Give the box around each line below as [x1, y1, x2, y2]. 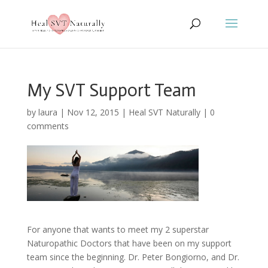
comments [26, 120, 69, 132]
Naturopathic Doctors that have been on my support [26, 237, 232, 249]
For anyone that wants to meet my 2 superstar [26, 223, 209, 235]
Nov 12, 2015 [66, 106, 119, 118]
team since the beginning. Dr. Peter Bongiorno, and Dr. [26, 251, 239, 263]
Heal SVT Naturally [128, 106, 200, 118]
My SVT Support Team [26, 80, 196, 101]
